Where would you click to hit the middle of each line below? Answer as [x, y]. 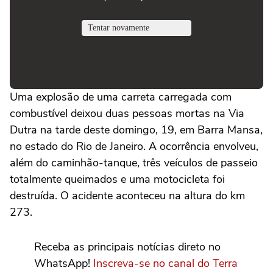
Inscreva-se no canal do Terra [165, 263]
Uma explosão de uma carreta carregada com [121, 97]
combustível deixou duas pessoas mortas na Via [127, 113]
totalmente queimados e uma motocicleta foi [117, 179]
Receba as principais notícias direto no [127, 247]
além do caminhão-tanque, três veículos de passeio [134, 163]
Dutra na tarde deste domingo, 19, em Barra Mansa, [136, 130]
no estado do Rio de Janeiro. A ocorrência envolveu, [134, 146]
